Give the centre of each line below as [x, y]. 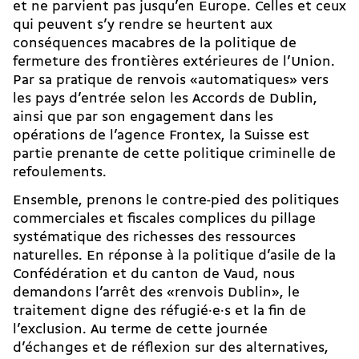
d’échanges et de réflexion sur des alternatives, [171, 349]
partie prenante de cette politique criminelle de [174, 155]
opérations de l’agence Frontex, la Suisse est [161, 136]
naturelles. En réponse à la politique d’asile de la [174, 256]
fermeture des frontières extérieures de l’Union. [174, 63]
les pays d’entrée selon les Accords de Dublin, [165, 99]
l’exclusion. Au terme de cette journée [140, 330]
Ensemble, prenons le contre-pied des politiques [176, 201]
